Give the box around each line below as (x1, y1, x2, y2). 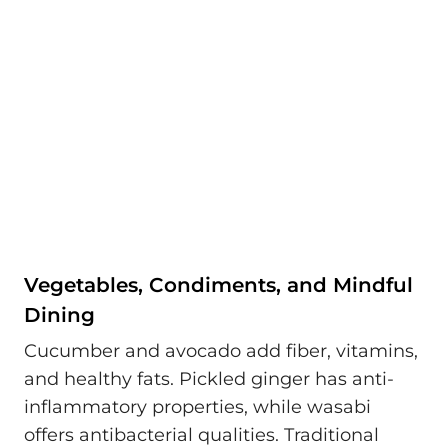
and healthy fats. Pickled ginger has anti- (24, 367, 394, 390)
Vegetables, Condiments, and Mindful (24, 273, 413, 298)
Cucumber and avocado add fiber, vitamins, (24, 339, 418, 362)
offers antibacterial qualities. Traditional (24, 423, 379, 446)
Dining (24, 303, 95, 328)
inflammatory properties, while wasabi (24, 395, 371, 418)
